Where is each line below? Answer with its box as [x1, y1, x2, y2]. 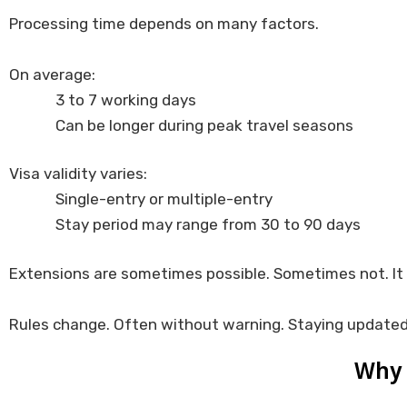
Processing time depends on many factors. [9, 14, 319, 33]
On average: [9, 65, 95, 84]
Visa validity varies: [9, 164, 147, 184]
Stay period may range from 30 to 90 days [55, 215, 361, 234]
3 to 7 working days [55, 90, 196, 109]
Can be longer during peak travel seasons [55, 115, 353, 134]
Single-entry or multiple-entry [55, 190, 273, 209]
